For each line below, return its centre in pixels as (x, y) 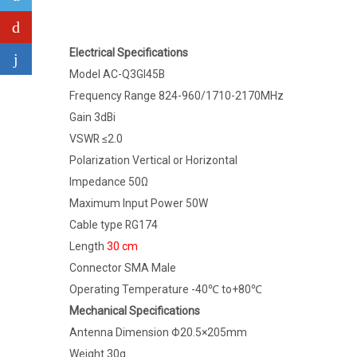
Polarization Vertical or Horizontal (153, 160)
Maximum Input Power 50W (139, 203)
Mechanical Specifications (135, 310)
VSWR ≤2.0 (96, 138)
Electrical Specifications (129, 52)
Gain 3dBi (92, 117)
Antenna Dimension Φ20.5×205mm (158, 332)
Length (88, 246)
